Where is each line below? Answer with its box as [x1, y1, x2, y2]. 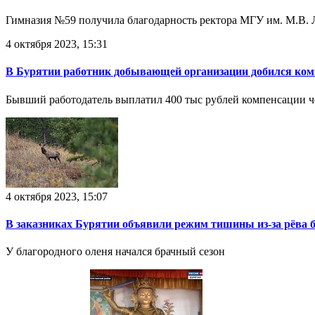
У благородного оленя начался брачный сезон [6, 245, 225, 258]
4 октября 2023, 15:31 [6, 38, 108, 51]
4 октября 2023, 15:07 [6, 190, 108, 202]
